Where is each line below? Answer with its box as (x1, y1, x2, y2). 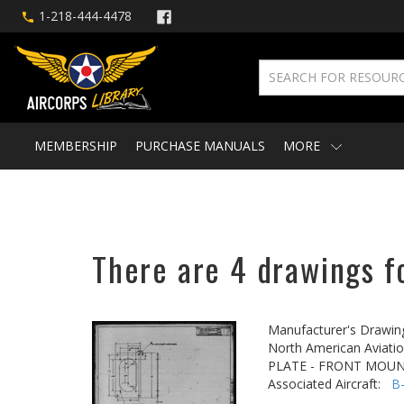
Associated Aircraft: (268, 375, 391, 392)
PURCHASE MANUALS (135, 137, 265, 154)
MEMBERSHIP (34, 137, 117, 154)
